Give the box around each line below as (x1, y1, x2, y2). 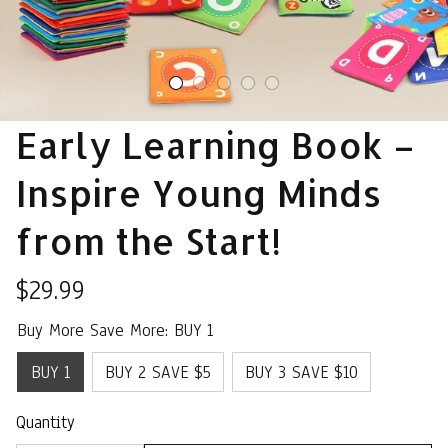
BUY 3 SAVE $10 (245, 360, 358, 384)
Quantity (16, 411, 75, 434)
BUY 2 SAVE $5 (105, 360, 211, 384)
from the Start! (16, 218, 281, 264)
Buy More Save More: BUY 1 (17, 319, 213, 342)
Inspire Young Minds (16, 170, 382, 216)
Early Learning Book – (16, 122, 415, 168)
